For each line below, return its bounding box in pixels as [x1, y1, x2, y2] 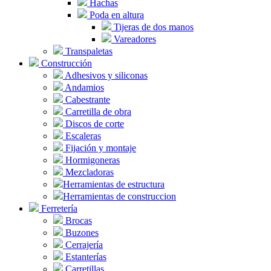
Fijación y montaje [63, 143, 136, 154]
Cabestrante [63, 94, 110, 105]
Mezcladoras [63, 167, 114, 178]
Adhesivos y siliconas [63, 70, 148, 81]
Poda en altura [87, 10, 144, 21]
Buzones [63, 227, 99, 238]
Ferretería [39, 203, 77, 214]
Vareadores [111, 34, 156, 45]
